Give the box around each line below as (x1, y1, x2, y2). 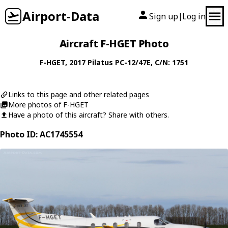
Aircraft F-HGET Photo (59, 37, 169, 50)
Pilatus (88, 58, 113, 67)
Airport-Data (22, 8, 99, 24)
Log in (182, 11, 206, 22)
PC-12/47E (115, 58, 151, 67)
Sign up (149, 11, 178, 22)
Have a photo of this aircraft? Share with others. (8, 110, 169, 120)
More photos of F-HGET (8, 100, 89, 109)
